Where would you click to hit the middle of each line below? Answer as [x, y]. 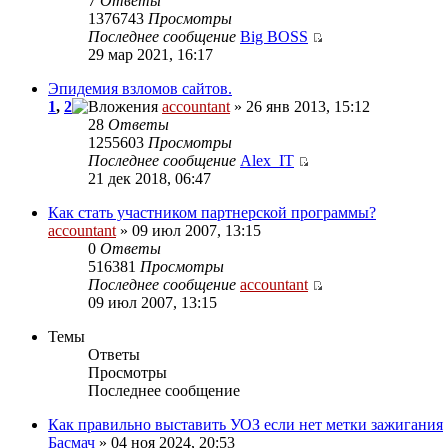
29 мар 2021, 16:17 [150, 54]
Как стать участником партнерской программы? [212, 212]
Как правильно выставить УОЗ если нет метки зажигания [245, 424]
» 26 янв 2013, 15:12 [300, 106]
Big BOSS [274, 36]
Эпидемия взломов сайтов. [140, 88]
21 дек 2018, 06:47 [149, 178]
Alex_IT [267, 160]
